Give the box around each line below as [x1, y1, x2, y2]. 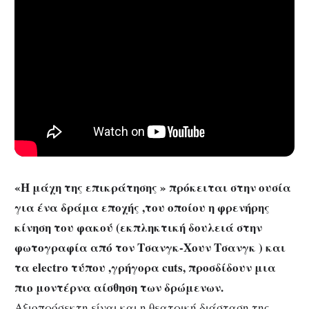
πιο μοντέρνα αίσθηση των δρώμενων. [14, 278, 223, 296]
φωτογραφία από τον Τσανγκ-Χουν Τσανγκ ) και [14, 238, 286, 256]
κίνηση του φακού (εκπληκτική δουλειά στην [14, 218, 262, 236]
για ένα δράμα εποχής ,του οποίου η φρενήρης [14, 198, 270, 216]
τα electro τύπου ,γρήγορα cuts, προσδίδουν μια [14, 258, 276, 276]
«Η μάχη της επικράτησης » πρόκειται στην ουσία [14, 178, 291, 196]
